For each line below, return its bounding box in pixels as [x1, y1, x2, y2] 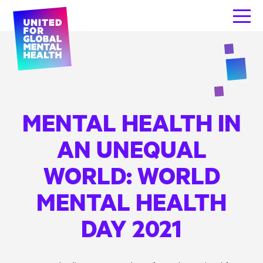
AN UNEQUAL [56, 133, 207, 164]
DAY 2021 [81, 213, 182, 244]
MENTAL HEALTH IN [22, 107, 241, 138]
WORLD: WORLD [43, 160, 220, 191]
